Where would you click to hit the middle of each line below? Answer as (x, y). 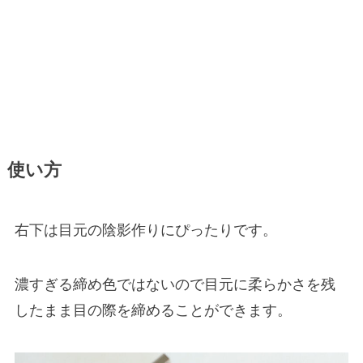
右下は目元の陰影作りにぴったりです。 (145, 230)
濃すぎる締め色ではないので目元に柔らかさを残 (175, 285)
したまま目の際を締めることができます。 (153, 311)
